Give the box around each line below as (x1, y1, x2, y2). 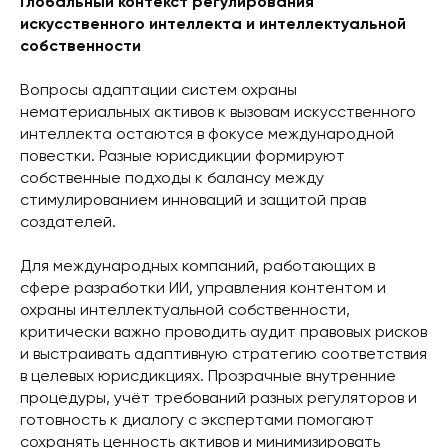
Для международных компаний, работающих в (20, 258, 375, 275)
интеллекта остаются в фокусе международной (20, 126, 394, 143)
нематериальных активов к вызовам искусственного (20, 104, 416, 121)
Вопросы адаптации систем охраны (20, 82, 297, 99)
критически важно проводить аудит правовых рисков (20, 324, 427, 341)
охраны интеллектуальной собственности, (20, 302, 350, 319)
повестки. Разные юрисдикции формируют (20, 148, 345, 165)
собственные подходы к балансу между (20, 170, 324, 187)
